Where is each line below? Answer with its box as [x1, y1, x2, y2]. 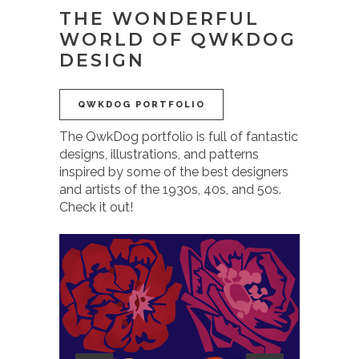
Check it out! [59, 199, 133, 215]
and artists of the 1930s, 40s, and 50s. [59, 181, 281, 197]
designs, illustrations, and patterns [59, 146, 259, 162]
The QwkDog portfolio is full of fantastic [59, 128, 298, 144]
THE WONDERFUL [59, 7, 260, 30]
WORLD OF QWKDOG [59, 28, 296, 50]
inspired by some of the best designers [59, 163, 288, 179]
